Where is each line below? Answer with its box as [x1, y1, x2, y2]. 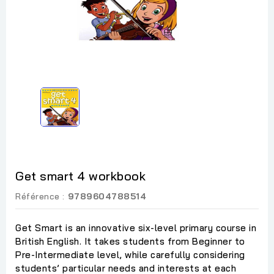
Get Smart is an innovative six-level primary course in [15, 221, 256, 234]
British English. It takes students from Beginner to [15, 235, 245, 247]
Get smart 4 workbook [15, 168, 146, 183]
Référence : [15, 190, 65, 202]
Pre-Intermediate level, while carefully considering [15, 248, 245, 261]
